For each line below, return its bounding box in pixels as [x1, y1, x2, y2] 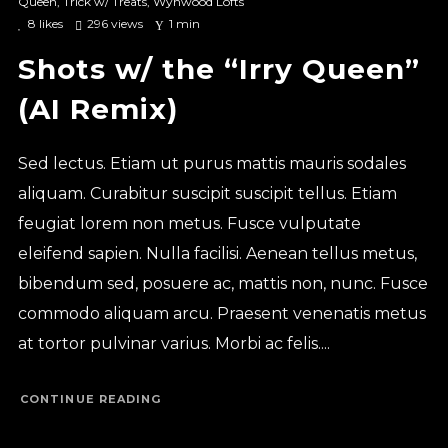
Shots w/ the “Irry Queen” [17, 51, 420, 86]
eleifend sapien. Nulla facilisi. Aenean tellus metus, [17, 243, 417, 263]
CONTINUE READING [19, 392, 162, 407]
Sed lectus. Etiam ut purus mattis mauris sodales [17, 153, 406, 173]
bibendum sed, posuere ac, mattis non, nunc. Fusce [17, 273, 428, 293]
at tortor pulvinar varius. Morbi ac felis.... [17, 333, 330, 353]
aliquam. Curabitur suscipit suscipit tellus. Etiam [17, 183, 397, 203]
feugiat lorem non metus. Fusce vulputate [17, 213, 361, 233]
